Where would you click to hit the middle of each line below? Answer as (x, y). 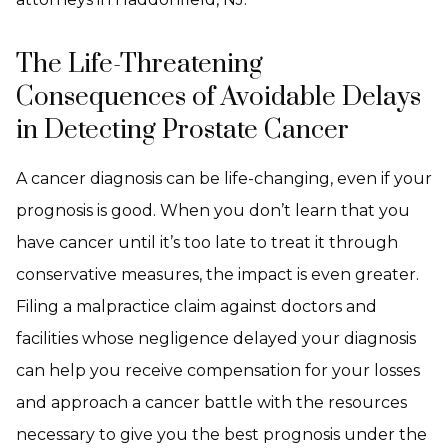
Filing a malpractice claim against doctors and (196, 306)
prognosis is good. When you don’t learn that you (213, 210)
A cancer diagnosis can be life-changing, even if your (224, 178)
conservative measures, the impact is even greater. (217, 274)
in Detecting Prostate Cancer (182, 130)
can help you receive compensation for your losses (218, 370)
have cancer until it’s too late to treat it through (207, 242)
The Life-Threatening (139, 64)
